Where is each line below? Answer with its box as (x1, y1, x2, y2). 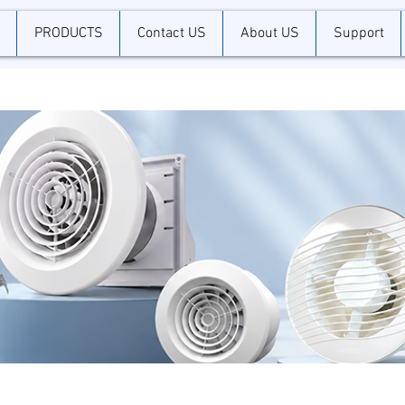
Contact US (137, 24, 206, 42)
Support (333, 24, 384, 42)
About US (240, 24, 299, 42)
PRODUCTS (33, 24, 103, 42)
